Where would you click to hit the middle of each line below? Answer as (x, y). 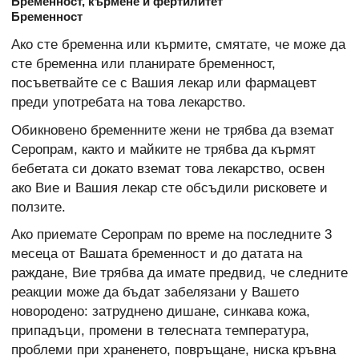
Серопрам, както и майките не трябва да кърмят (163, 149)
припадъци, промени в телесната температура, (160, 330)
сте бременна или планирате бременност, (143, 64)
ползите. (38, 207)
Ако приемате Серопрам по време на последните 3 (171, 234)
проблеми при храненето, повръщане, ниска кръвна (173, 349)
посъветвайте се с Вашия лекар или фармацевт (164, 83)
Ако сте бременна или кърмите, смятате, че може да (178, 45)
